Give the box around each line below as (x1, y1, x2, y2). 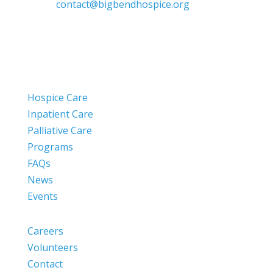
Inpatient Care (27, 107, 93, 121)
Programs (27, 140, 73, 154)
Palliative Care (27, 123, 92, 137)
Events (27, 189, 58, 203)
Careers (27, 224, 63, 238)
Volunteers (27, 240, 78, 254)
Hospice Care (27, 90, 88, 104)
